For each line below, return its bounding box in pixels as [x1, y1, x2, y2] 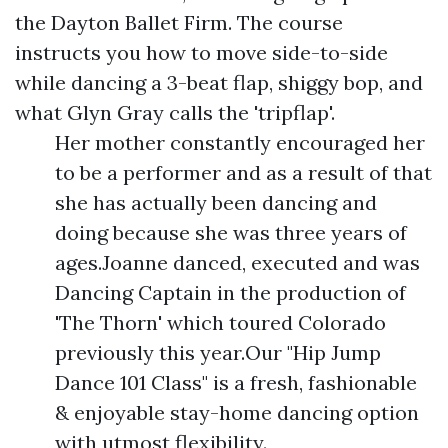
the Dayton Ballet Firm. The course [15, 9, 343, 35]
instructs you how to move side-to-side [15, 39, 388, 65]
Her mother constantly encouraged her [55, 129, 425, 155]
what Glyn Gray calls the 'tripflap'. [15, 99, 335, 125]
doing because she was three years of [55, 219, 407, 245]
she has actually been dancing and [55, 189, 377, 215]
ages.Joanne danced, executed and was [55, 249, 420, 275]
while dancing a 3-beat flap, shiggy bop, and [15, 69, 423, 95]
